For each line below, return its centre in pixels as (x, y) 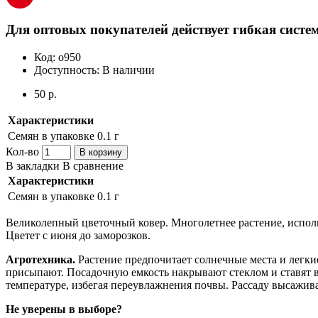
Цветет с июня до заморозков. (79, 235)
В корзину (101, 152)
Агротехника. (40, 259)
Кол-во (22, 151)
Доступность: (68, 70)
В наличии (128, 70)
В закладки (33, 165)
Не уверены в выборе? (64, 309)
